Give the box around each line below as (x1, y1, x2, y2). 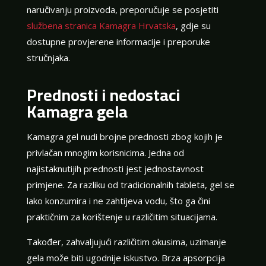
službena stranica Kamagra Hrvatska (26, 19, 176, 31)
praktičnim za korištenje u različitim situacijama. (26, 210, 217, 223)
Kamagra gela (26, 96, 128, 127)
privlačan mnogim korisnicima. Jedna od (26, 146, 184, 159)
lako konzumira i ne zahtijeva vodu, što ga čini (26, 194, 210, 207)
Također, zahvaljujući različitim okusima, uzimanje (26, 235, 226, 248)
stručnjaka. (26, 51, 70, 64)
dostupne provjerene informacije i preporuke (26, 35, 210, 47)
